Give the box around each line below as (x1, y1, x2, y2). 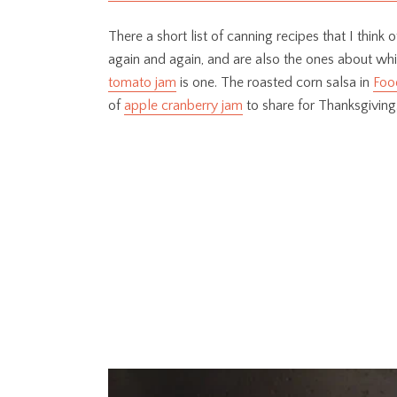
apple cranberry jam (124, 97, 243, 114)
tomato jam (108, 74, 176, 91)
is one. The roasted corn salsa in (176, 74, 373, 91)
